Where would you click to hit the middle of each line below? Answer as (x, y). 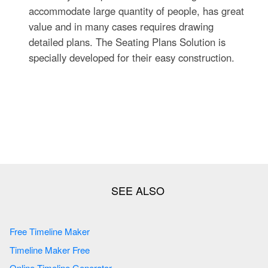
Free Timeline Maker (51, 232)
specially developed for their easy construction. (132, 58)
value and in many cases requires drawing (121, 27)
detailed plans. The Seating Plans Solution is (127, 42)
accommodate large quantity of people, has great (137, 11)
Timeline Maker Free (51, 249)
